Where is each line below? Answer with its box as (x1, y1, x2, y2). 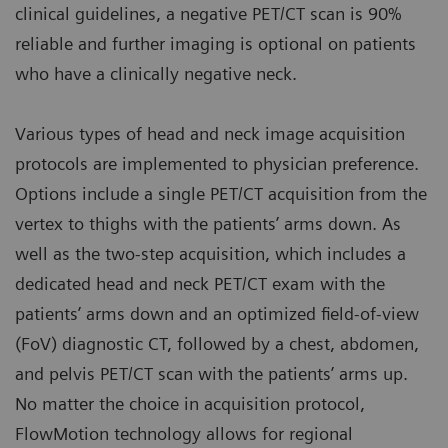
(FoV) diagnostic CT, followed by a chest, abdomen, (15, 333, 419, 355)
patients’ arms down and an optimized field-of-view (15, 303, 419, 325)
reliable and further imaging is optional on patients (15, 33, 416, 55)
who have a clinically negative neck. (15, 63, 297, 85)
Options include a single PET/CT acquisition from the (15, 183, 427, 205)
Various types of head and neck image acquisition (15, 123, 405, 145)
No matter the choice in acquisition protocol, (15, 393, 365, 415)
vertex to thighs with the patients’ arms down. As (15, 213, 401, 235)
